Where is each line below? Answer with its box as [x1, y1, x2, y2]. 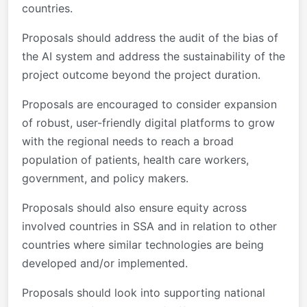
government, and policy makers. [22, 171, 188, 185]
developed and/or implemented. [22, 256, 188, 270]
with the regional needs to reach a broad [22, 134, 234, 148]
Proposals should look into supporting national [22, 285, 265, 299]
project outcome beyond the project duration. [22, 67, 260, 82]
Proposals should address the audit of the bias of [22, 30, 278, 45]
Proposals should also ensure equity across [22, 200, 247, 214]
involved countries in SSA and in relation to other [22, 219, 277, 233]
